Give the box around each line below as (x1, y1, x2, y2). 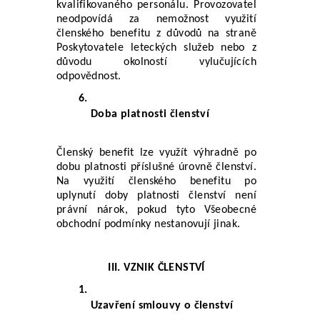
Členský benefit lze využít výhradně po (56, 146, 256, 159)
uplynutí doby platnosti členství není (56, 189, 256, 201)
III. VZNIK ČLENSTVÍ (108, 261, 205, 274)
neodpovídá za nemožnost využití (56, 13, 256, 25)
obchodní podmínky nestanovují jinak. (56, 218, 241, 230)
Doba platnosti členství (91, 108, 210, 120)
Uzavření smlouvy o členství (91, 299, 234, 311)
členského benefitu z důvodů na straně (56, 27, 256, 39)
